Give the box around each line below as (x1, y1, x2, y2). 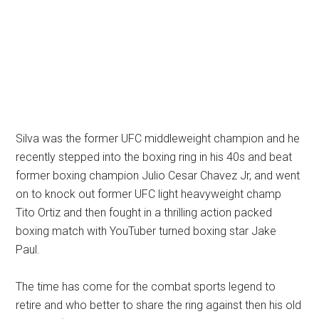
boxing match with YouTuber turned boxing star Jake (16, 224, 277, 239)
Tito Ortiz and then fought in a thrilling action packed (16, 206, 273, 220)
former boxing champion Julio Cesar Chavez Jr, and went (16, 169, 300, 183)
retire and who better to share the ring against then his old (16, 298, 302, 313)
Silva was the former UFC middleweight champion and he (16, 132, 300, 146)
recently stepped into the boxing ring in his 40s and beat (16, 150, 293, 164)
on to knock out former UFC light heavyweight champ (16, 187, 282, 202)
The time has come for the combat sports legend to (16, 280, 276, 294)
